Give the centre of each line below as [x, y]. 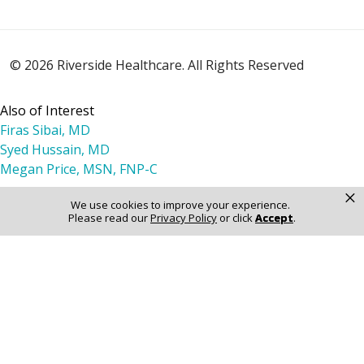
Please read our [109, 218]
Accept [274, 218]
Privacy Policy [184, 218]
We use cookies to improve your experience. [180, 205]
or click [236, 218]
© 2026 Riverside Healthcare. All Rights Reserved [157, 65]
